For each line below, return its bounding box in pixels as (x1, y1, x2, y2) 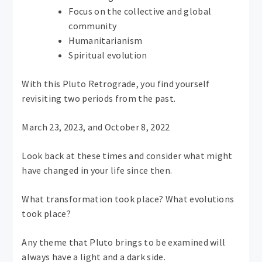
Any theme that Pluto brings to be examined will (22, 236, 226, 249)
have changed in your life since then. (22, 164, 173, 177)
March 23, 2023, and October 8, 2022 (22, 121, 170, 133)
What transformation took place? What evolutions (22, 193, 235, 205)
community (68, 20, 117, 32)
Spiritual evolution (68, 49, 147, 61)
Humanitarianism (68, 35, 143, 47)
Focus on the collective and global (68, 5, 212, 18)
